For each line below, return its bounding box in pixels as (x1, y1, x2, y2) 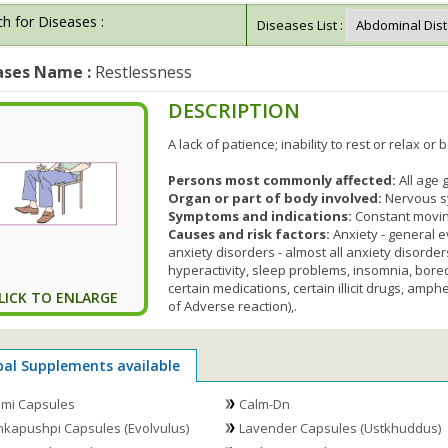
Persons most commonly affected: (168, 170, 400, 189)
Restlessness (90, 60, 192, 83)
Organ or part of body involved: (168, 188, 386, 207)
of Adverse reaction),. (168, 296, 298, 315)
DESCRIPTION (168, 96, 301, 124)
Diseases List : (256, 15, 346, 34)
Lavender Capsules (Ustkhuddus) (239, 418, 442, 437)
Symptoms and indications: (168, 206, 353, 225)
